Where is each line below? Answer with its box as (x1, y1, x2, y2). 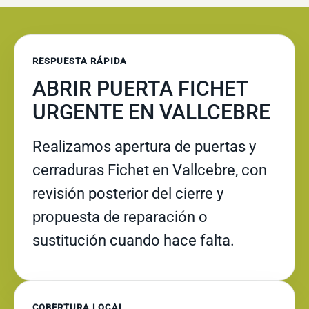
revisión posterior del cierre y (32, 185, 223, 202)
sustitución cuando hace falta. (32, 232, 235, 249)
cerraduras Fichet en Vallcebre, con (32, 161, 267, 179)
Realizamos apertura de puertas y (32, 138, 256, 155)
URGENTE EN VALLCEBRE (32, 100, 270, 124)
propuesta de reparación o (32, 208, 208, 226)
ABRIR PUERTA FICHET (32, 77, 248, 101)
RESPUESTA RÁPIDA (32, 56, 127, 66)
